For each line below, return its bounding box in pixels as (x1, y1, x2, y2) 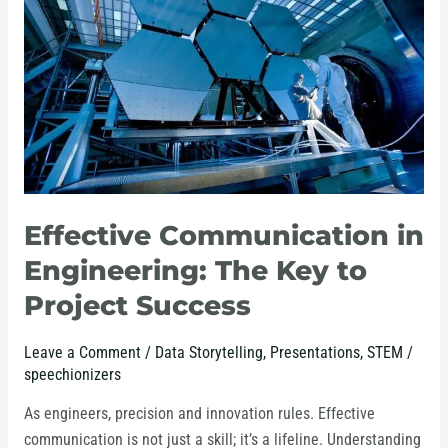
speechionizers (23, 365, 121, 384)
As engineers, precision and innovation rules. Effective (23, 405, 375, 424)
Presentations (269, 343, 360, 362)
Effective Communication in (23, 218, 424, 252)
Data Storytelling (154, 343, 263, 362)
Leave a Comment (23, 343, 141, 362)
